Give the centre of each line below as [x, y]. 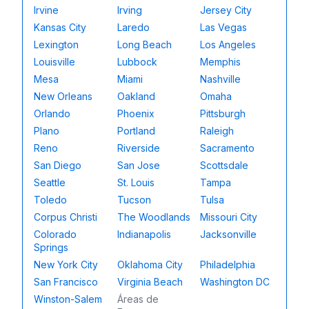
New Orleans [63, 96]
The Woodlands [153, 217]
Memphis [221, 62]
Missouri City [229, 217]
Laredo [133, 27]
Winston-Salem [68, 299]
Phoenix [136, 113]
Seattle [50, 182]
